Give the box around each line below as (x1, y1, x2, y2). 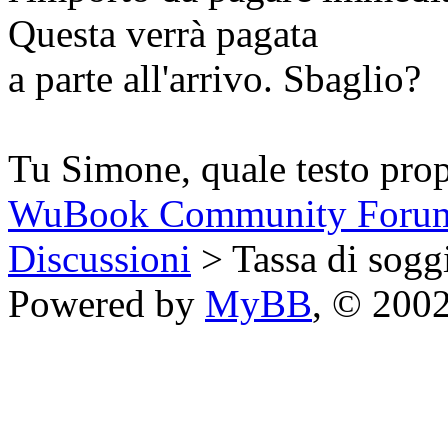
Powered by (8, 282, 205, 326)
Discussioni (8, 237, 191, 281)
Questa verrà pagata (8, 12, 318, 56)
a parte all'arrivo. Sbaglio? (8, 57, 421, 101)
